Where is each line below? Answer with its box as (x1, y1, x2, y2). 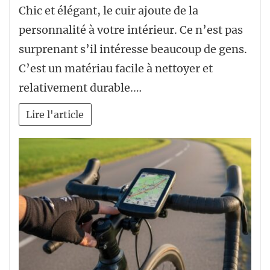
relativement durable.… (19, 81, 142, 95)
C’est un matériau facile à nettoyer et (19, 61, 213, 76)
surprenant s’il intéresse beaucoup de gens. (19, 42, 247, 57)
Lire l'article (26, 108, 84, 121)
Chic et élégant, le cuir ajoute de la (19, 4, 198, 18)
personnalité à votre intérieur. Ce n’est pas (19, 23, 243, 37)
